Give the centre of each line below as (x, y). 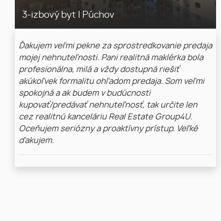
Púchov (97, 15)
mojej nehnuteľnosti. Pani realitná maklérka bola (111, 57)
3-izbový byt (50, 15)
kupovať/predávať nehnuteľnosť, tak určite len (108, 105)
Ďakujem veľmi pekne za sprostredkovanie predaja (115, 46)
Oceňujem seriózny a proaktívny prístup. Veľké (108, 129)
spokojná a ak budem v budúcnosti (85, 93)
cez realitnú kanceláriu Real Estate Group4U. (106, 117)
